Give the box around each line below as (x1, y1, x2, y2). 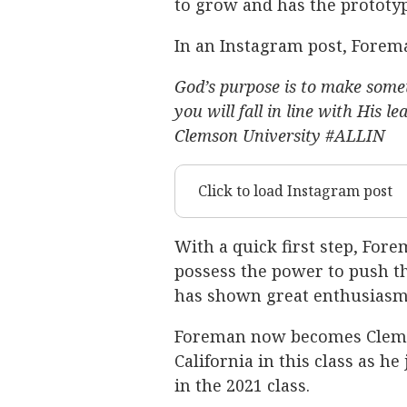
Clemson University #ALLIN (174, 124, 385, 146)
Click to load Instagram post (198, 181, 392, 201)
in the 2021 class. (174, 374, 314, 396)
